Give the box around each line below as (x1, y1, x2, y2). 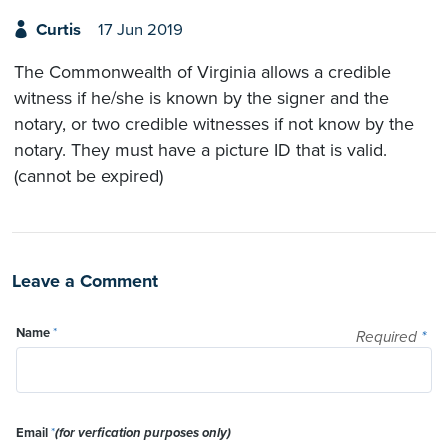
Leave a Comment (12, 270, 158, 293)
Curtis (35, 19, 81, 40)
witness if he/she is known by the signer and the (14, 87, 389, 110)
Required (356, 327, 421, 346)
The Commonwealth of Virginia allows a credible (14, 61, 391, 84)
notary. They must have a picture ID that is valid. (14, 139, 387, 162)
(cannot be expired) (14, 165, 163, 188)
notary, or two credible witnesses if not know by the (14, 113, 414, 136)
